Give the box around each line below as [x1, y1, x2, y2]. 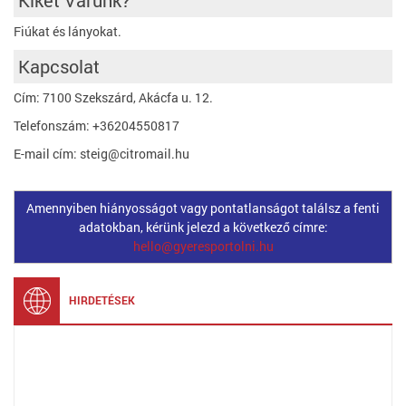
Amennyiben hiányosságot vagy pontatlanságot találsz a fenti [26, 199, 380, 217]
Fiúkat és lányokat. [14, 23, 121, 40]
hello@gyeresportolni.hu [132, 237, 274, 255]
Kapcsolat [18, 54, 100, 78]
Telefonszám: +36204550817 [14, 117, 179, 134]
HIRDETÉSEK [69, 293, 135, 307]
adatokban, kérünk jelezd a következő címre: [78, 218, 328, 236]
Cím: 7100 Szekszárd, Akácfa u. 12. [14, 89, 213, 106]
